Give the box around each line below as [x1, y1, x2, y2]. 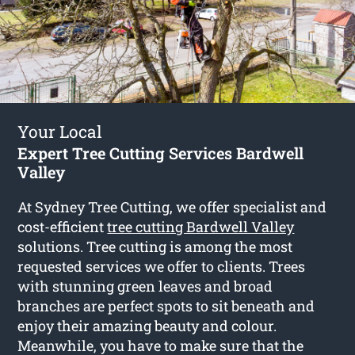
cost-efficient [17, 216, 108, 236]
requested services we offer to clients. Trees [17, 256, 306, 276]
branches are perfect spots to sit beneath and [17, 296, 315, 315]
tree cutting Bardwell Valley [107, 216, 295, 236]
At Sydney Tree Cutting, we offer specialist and [17, 197, 327, 216]
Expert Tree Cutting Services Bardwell [17, 142, 304, 163]
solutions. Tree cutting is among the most [17, 236, 293, 256]
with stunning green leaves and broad [17, 276, 273, 296]
